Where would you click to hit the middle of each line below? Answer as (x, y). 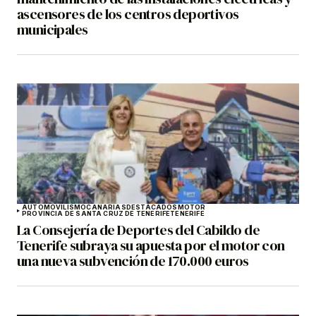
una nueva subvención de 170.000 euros (133, 261)
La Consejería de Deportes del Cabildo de (138, 230)
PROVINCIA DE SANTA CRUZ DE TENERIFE (96, 214)
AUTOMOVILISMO (54, 207)
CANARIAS (106, 207)
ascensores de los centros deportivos (128, 14)
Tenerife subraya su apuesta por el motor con (151, 246)
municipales (53, 30)
